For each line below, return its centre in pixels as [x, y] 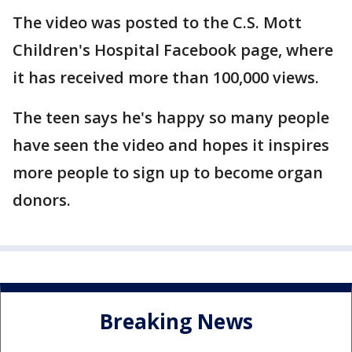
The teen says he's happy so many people [171, 117]
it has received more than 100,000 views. [166, 77]
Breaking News [176, 322]
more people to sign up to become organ [168, 172]
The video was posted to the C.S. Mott [157, 22]
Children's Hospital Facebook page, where [173, 50]
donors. [42, 200]
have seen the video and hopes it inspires [171, 145]
